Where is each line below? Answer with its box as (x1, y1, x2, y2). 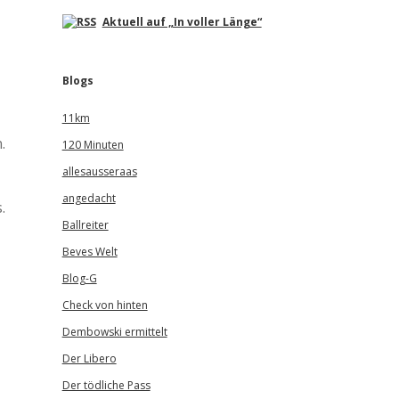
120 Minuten (61, 137, 124, 152)
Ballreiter (61, 217, 109, 232)
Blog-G (61, 271, 97, 286)
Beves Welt (61, 244, 118, 259)
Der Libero (61, 351, 117, 366)
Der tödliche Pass (61, 378, 151, 393)
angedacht (61, 191, 116, 206)
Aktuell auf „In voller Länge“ (102, 14, 262, 29)
